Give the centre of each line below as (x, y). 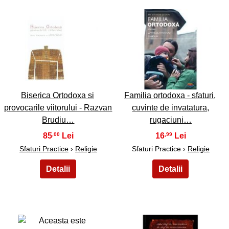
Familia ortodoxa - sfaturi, (170, 95)
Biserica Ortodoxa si (57, 95)
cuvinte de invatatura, (171, 107)
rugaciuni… (170, 120)
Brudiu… (58, 120)
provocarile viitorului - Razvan (58, 107)
